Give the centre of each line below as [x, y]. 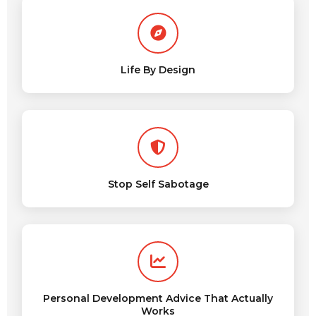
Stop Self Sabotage [158, 184]
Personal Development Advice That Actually [158, 298]
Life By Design [158, 70]
